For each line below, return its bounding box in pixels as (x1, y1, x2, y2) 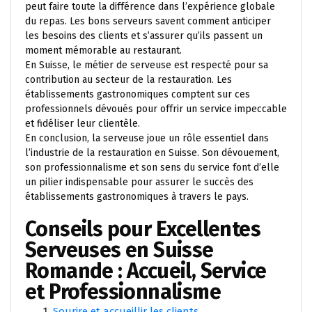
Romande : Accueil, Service (25, 258, 267, 283)
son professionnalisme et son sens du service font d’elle (25, 162, 279, 173)
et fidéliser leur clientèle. (25, 118, 140, 130)
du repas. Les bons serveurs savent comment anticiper (25, 15, 271, 27)
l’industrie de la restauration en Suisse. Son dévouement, (25, 147, 279, 159)
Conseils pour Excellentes (25, 217, 260, 242)
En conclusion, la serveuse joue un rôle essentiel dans (25, 132, 269, 144)
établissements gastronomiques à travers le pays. (25, 191, 249, 203)
